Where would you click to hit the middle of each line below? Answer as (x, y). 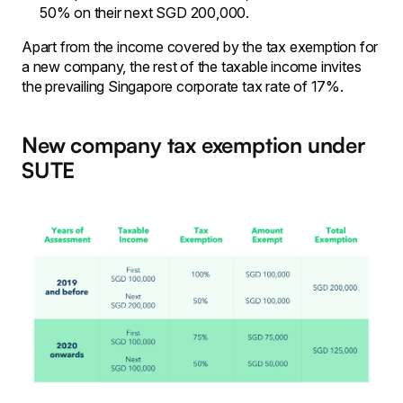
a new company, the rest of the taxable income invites (192, 66)
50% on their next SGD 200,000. (145, 12)
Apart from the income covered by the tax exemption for (200, 46)
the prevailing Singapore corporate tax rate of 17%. (183, 86)
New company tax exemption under (193, 144)
